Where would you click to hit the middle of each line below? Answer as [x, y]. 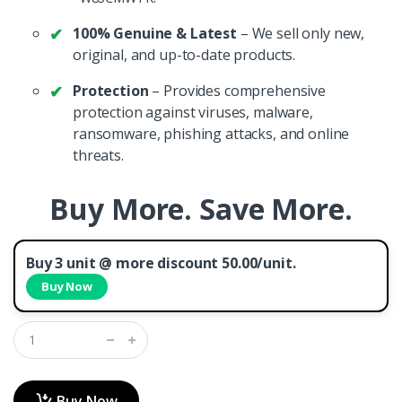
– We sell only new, [301, 33]
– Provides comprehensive [237, 90]
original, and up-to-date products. [184, 54]
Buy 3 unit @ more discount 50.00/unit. [161, 262]
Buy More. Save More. [201, 208]
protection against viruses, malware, [193, 112]
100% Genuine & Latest [155, 33]
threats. [98, 155]
